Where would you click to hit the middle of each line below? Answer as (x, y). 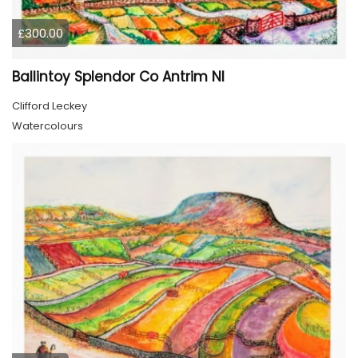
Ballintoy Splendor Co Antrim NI (118, 76)
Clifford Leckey (50, 105)
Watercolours (48, 125)
